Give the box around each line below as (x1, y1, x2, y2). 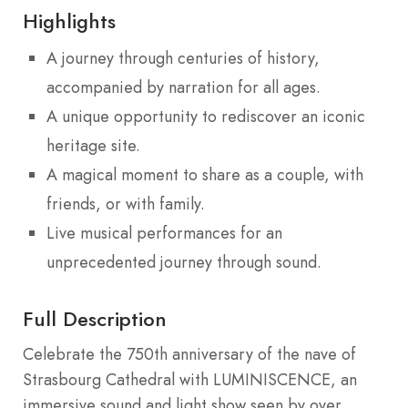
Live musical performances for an (46, 220, 282, 245)
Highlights (23, 5, 116, 36)
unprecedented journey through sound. (46, 250, 321, 274)
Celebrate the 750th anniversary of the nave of (23, 342, 356, 366)
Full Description (23, 303, 167, 333)
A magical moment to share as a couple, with (46, 162, 363, 187)
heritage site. (46, 133, 140, 158)
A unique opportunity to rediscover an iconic (46, 104, 365, 128)
